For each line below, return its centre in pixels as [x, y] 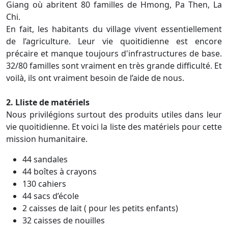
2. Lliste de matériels [48, 102]
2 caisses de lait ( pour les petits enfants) [100, 208]
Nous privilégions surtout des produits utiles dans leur [114, 114]
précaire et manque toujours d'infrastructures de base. [114, 53]
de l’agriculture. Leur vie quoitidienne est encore [114, 41]
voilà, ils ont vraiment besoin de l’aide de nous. [95, 78]
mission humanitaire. [47, 139]
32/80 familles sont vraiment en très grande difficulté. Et [114, 65]
